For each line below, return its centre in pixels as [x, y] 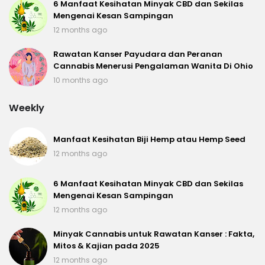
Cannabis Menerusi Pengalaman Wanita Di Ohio [153, 66]
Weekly [27, 108]
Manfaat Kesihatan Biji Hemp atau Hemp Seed [149, 140]
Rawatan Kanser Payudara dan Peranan [138, 54]
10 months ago [80, 80]
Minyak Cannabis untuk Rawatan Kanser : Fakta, [154, 234]
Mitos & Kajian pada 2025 [106, 246]
